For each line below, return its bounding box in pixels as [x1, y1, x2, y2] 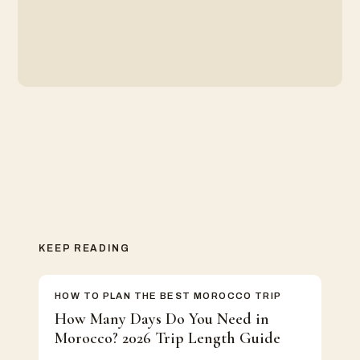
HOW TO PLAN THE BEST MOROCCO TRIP [55, 291, 282, 301]
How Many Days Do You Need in [55, 309, 269, 329]
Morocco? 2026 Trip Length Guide [55, 329, 280, 349]
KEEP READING [39, 243, 131, 255]
